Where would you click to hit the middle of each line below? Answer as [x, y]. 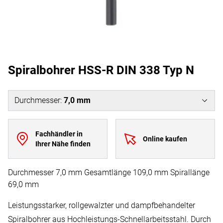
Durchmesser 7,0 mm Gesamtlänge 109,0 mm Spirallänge [109, 172]
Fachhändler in [59, 134]
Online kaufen [165, 139]
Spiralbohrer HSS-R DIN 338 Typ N [101, 70]
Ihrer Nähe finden [63, 144]
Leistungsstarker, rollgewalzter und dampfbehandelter [102, 205]
